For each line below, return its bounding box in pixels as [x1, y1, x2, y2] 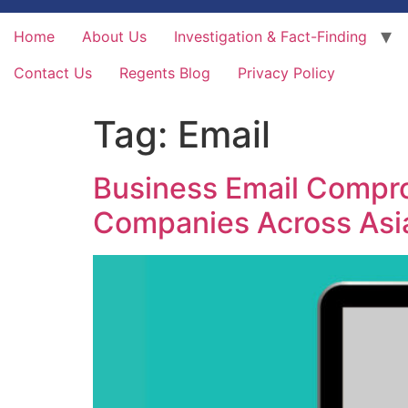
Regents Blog [119, 64, 210, 83]
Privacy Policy [238, 64, 335, 83]
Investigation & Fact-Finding [174, 27, 367, 46]
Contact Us [14, 64, 92, 83]
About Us [82, 27, 147, 46]
